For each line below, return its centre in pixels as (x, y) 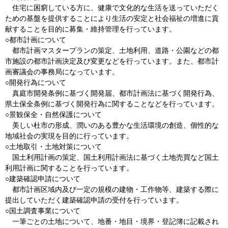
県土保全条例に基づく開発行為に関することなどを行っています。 (112, 104)
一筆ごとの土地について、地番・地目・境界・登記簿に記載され (112, 221)
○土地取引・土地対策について (53, 147)
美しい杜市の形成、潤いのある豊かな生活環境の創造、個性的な (112, 125)
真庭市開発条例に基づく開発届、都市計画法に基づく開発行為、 (112, 93)
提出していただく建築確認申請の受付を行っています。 (94, 200)
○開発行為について (36, 82)
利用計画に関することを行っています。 (69, 168)
